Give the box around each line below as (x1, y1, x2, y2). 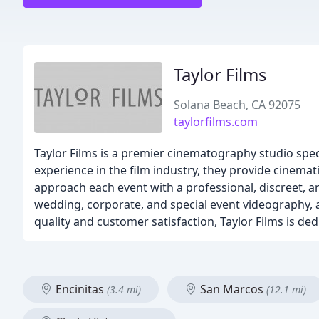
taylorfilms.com (174, 114, 258, 130)
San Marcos (197, 281, 266, 297)
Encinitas (53, 281, 107, 297)
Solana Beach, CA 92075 (174, 97, 300, 113)
